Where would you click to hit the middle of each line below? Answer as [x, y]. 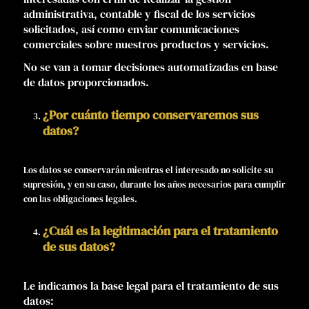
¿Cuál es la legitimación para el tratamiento [160, 230]
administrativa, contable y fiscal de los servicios [139, 13]
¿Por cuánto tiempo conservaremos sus [150, 114]
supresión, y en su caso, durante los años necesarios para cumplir [154, 184]
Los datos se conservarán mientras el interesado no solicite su [148, 170]
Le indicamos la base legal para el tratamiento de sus [151, 285]
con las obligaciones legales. [80, 199]
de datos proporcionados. [86, 82]
